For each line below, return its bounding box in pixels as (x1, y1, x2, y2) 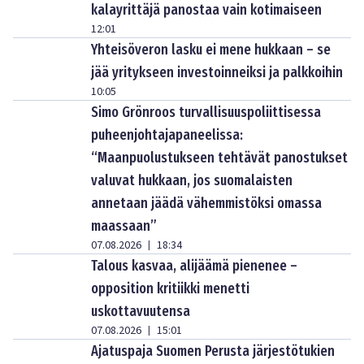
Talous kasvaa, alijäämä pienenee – (91, 257, 297, 275)
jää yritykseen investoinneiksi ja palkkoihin (91, 63, 343, 81)
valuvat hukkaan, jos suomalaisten (91, 171, 292, 189)
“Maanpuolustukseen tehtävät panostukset (91, 149, 348, 167)
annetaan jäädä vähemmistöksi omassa (91, 194, 322, 212)
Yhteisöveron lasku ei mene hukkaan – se (91, 41, 331, 58)
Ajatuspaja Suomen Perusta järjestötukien (91, 342, 335, 360)
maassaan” (91, 217, 157, 235)
